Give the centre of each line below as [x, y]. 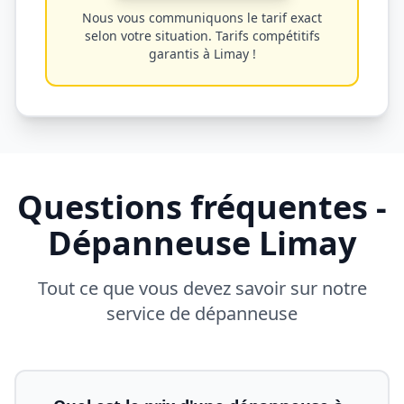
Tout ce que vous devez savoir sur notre [202, 288]
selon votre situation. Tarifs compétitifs [202, 36]
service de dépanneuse [202, 313]
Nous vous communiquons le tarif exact [202, 18]
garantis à [181, 54]
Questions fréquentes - [202, 207]
